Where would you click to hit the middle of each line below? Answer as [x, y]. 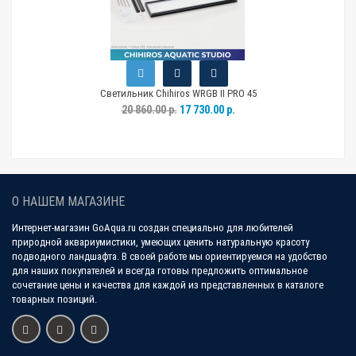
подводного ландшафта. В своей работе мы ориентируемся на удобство [170, 257]
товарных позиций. [54, 300]
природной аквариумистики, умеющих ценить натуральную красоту [161, 242]
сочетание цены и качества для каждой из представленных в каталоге [168, 285]
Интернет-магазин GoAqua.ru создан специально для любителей [153, 228]
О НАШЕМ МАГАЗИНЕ [68, 202]
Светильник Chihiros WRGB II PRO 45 [178, 94]
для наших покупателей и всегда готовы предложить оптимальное [160, 271]
